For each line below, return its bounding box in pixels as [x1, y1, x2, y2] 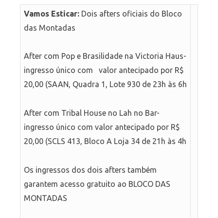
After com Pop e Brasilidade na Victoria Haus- [23, 52, 186, 61]
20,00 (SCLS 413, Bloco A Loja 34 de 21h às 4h [23, 137, 186, 146]
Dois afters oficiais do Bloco [81, 9, 182, 18]
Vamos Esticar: [23, 9, 81, 18]
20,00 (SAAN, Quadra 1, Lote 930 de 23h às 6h [23, 80, 187, 89]
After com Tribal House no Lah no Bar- [23, 109, 160, 118]
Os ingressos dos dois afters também [23, 165, 157, 174]
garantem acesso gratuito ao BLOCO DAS [23, 179, 170, 188]
